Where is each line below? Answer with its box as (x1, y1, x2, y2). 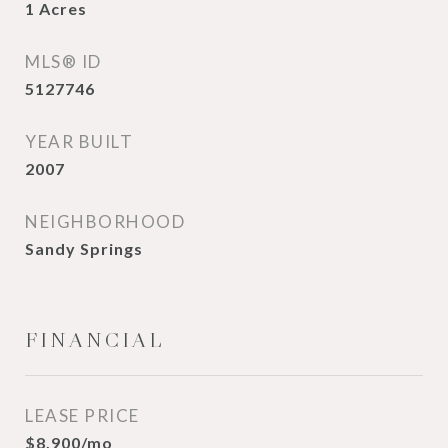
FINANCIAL (25, 327, 165, 353)
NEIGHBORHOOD (25, 211, 185, 232)
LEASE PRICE (25, 405, 140, 426)
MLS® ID (25, 51, 102, 72)
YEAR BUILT (25, 131, 133, 152)
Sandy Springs (25, 239, 143, 258)
